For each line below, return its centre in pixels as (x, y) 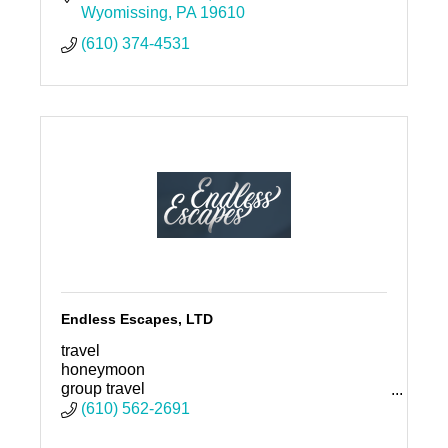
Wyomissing (124, 13)
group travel (102, 389)
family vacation (113, 408)
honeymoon (102, 370)
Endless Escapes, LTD (136, 319)
